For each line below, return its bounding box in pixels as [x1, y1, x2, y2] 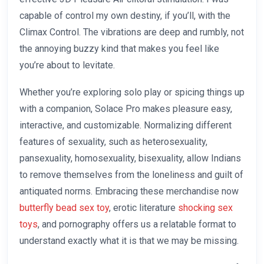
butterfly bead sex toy [19, 202, 109, 214]
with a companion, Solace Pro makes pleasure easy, [19, 103, 232, 115]
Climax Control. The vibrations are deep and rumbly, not [19, 27, 244, 38]
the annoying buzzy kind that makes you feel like [19, 43, 219, 55]
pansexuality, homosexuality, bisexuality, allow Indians [19, 153, 241, 164]
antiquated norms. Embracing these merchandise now [19, 186, 239, 197]
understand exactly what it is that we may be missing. [19, 235, 239, 247]
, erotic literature [109, 202, 178, 214]
